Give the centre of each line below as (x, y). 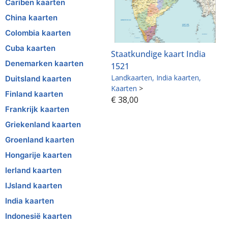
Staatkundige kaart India (159, 54)
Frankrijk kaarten (37, 109)
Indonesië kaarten (38, 216)
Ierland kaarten (33, 170)
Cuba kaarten (30, 48)
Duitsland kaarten (38, 78)
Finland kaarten (34, 94)
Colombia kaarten (38, 33)
